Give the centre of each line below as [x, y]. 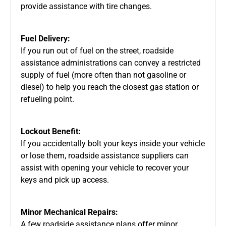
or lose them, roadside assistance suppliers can [105, 155]
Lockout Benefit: [51, 131]
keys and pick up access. [65, 180]
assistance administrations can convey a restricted [111, 63]
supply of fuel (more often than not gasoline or [103, 75]
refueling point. [47, 99]
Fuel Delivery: [45, 38]
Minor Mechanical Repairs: [69, 212]
